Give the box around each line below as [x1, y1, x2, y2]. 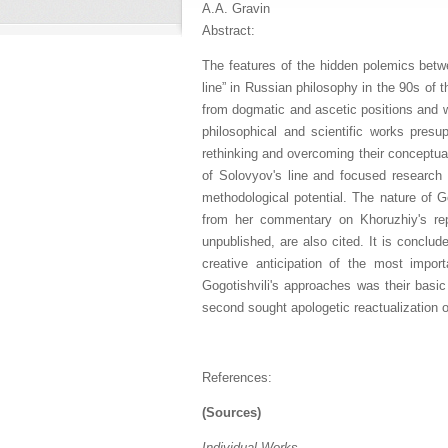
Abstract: [202, 23, 259, 38]
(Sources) [202, 405, 261, 420]
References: [202, 370, 276, 385]
